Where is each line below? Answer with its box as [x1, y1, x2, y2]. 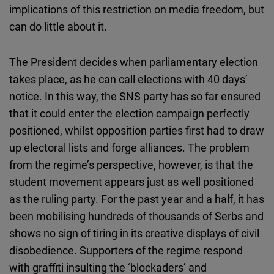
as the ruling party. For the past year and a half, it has [9, 191, 264, 207]
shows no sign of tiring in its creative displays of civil [9, 226, 259, 241]
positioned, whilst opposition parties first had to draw [9, 123, 264, 138]
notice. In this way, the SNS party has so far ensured [9, 89, 261, 104]
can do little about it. [9, 19, 107, 34]
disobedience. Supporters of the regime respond [9, 243, 243, 258]
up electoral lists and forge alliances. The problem [9, 140, 250, 155]
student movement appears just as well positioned [9, 174, 254, 190]
